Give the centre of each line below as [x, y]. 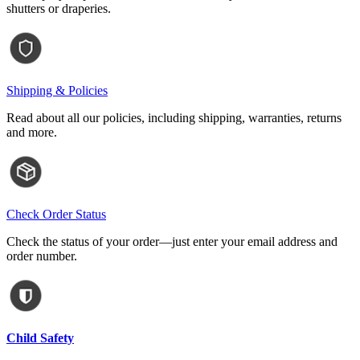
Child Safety [40, 338]
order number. [42, 256]
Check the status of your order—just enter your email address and [172, 242]
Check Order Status [56, 215]
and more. [32, 133]
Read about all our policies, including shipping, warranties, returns [174, 118]
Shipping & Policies [57, 91]
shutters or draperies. [59, 9]
